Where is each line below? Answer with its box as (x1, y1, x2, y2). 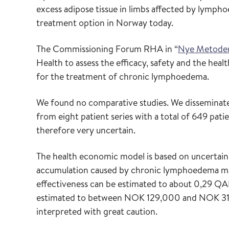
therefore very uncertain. (36, 124, 135, 136)
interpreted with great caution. (36, 205, 157, 218)
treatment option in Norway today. (36, 16, 173, 29)
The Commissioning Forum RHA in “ (36, 42, 178, 55)
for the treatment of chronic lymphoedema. (36, 70, 209, 83)
